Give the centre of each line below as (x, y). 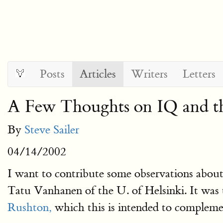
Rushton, (30, 207)
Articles (98, 74)
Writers (149, 74)
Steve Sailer (52, 130)
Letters (199, 74)
